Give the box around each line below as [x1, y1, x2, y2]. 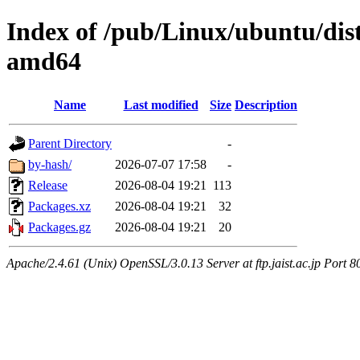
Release [28, 178, 67, 192]
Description [235, 97, 297, 112]
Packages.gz [28, 219, 91, 234]
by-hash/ [28, 157, 72, 171]
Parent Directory [28, 136, 112, 150]
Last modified [123, 97, 198, 112]
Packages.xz [28, 198, 91, 213]
